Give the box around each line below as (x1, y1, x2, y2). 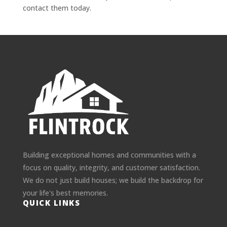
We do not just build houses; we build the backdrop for (22, 175, 203, 185)
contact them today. (22, 3, 91, 13)
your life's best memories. (22, 188, 108, 198)
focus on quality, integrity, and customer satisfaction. (22, 163, 200, 173)
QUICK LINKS (22, 198, 81, 208)
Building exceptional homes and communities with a (22, 150, 196, 160)
